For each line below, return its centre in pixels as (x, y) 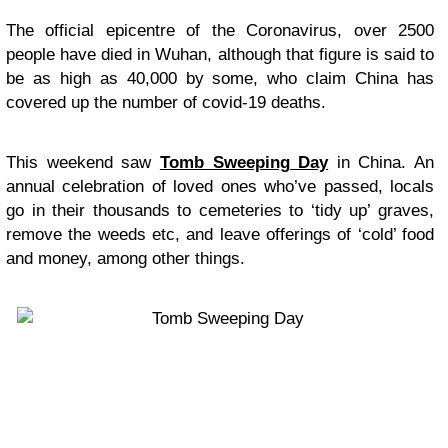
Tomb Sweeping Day (244, 162)
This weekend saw (79, 162)
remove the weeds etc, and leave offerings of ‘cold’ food (220, 234)
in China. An (381, 162)
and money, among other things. (125, 258)
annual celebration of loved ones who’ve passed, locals (220, 186)
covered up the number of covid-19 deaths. (166, 102)
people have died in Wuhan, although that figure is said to (220, 54)
